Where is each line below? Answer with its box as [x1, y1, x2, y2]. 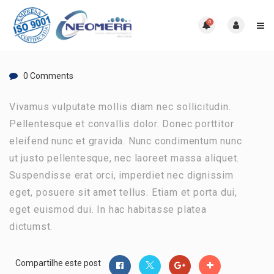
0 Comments [23, 70, 73, 81]
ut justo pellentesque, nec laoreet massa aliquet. [9, 152, 240, 164]
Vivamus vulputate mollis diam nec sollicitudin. [9, 100, 231, 113]
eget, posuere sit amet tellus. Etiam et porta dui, [9, 186, 237, 198]
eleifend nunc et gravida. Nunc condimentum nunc [9, 135, 242, 147]
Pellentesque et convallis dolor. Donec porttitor [9, 117, 234, 130]
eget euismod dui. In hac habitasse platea [9, 203, 207, 215]
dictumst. [9, 220, 53, 232]
